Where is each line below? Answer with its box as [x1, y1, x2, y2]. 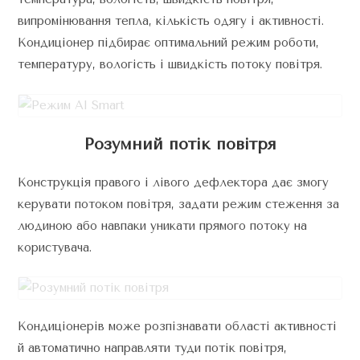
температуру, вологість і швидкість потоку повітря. [18, 57, 323, 72]
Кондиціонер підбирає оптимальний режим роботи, [18, 35, 320, 50]
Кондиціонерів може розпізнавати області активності [18, 319, 337, 333]
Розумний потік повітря [84, 134, 276, 153]
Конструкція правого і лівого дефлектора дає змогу [18, 174, 329, 190]
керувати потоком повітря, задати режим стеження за [18, 196, 340, 211]
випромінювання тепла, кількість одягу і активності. [18, 14, 325, 28]
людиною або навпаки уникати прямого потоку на [18, 218, 308, 233]
